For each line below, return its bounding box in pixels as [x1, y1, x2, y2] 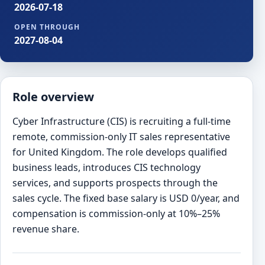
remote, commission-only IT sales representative [12, 130, 230, 144]
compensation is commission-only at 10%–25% [12, 207, 220, 221]
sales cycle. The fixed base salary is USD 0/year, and [12, 192, 240, 205]
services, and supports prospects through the [12, 176, 218, 190]
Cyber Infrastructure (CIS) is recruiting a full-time [12, 115, 231, 128]
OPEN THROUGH [14, 21, 80, 32]
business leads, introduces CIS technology [12, 161, 201, 174]
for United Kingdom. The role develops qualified [12, 146, 227, 159]
